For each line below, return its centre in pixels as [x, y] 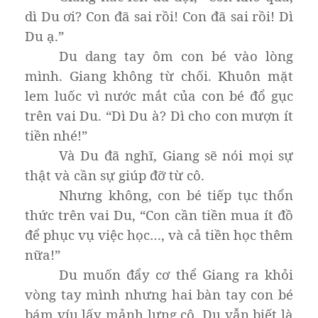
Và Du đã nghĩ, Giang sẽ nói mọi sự [176, 155]
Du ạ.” [44, 35]
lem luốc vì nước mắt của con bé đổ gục [159, 95]
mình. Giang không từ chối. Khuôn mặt [159, 75]
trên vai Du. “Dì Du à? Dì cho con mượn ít [159, 115]
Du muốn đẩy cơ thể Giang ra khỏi [176, 274]
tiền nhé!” [56, 135]
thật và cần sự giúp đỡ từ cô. [115, 175]
